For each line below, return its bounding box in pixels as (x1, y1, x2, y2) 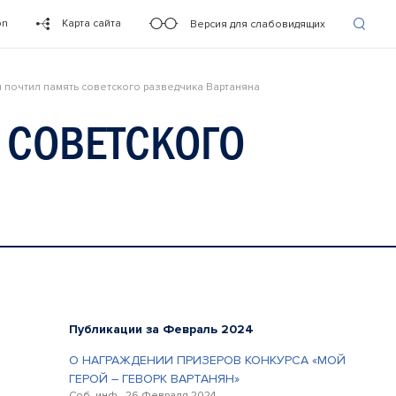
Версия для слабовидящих (190, 17, 325, 31)
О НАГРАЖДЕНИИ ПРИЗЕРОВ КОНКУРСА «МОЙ (69, 353, 346, 368)
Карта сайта (62, 17, 121, 30)
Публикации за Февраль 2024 (69, 322, 254, 337)
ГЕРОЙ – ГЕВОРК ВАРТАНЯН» (69, 371, 240, 386)
